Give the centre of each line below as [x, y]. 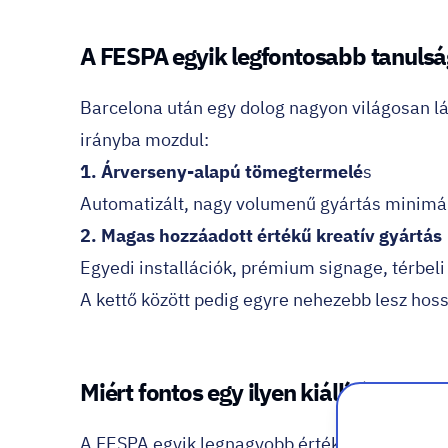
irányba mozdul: [144, 139]
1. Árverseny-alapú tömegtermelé [221, 171]
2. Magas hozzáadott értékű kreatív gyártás [261, 235]
